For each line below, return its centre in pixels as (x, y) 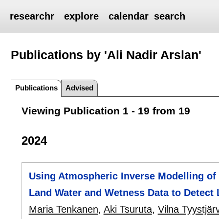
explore (82, 16)
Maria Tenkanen (63, 209)
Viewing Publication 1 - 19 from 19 (106, 110)
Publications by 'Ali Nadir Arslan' (106, 55)
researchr (32, 16)
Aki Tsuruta (128, 209)
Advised (80, 88)
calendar (129, 16)
